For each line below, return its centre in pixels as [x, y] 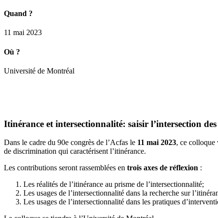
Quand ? [18, 14]
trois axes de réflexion [163, 168]
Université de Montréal [39, 71]
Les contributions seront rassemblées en [65, 168]
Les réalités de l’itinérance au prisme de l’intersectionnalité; [114, 184]
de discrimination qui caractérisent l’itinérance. [75, 151]
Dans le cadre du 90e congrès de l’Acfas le [71, 143]
